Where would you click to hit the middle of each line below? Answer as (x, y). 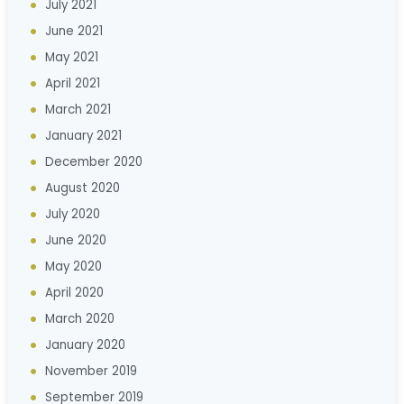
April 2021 (72, 83)
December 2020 (93, 161)
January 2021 (83, 135)
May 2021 (71, 57)
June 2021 (73, 31)
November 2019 (91, 371)
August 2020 (82, 188)
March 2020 (79, 318)
